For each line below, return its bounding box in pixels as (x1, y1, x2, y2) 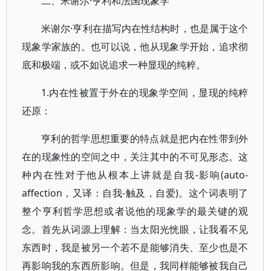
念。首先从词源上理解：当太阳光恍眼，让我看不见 (22, 223, 249, 236)
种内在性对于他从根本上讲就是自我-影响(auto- (22, 168, 249, 181)
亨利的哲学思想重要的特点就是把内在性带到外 (41, 132, 249, 145)
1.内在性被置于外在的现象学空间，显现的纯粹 (41, 86, 249, 99)
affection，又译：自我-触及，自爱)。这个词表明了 (22, 186, 249, 200)
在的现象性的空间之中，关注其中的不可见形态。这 (22, 150, 249, 163)
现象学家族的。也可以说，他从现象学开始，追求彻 (22, 40, 249, 53)
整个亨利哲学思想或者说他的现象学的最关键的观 (22, 204, 249, 218)
